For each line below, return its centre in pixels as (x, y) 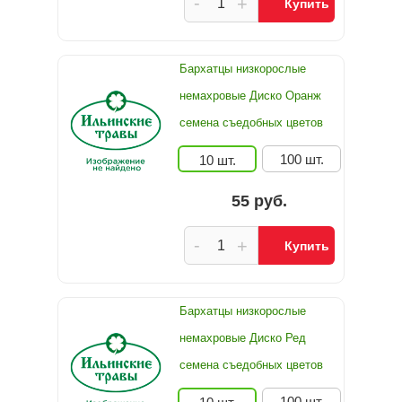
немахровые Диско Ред (243, 338)
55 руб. (259, 201)
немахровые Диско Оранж (250, 96)
